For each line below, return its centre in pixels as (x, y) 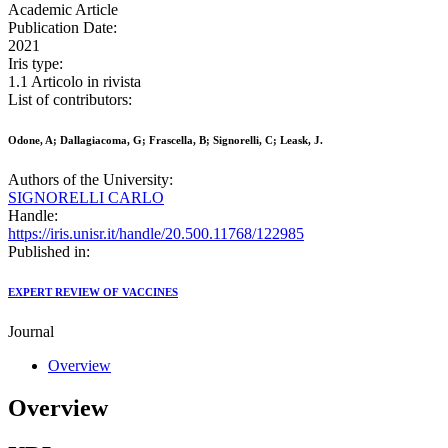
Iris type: (35, 64)
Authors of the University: (90, 180)
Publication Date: (62, 28)
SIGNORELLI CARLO (86, 198)
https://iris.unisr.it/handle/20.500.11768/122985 (156, 234)
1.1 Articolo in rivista (74, 82)
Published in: (49, 252)
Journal (31, 332)
